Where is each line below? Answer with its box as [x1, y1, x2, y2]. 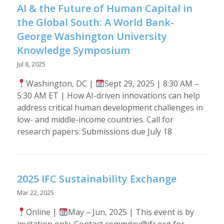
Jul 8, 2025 [16, 60, 45, 68]
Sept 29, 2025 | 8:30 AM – [104, 77, 199, 89]
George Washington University [16, 29, 167, 43]
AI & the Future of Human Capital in [16, 1, 192, 15]
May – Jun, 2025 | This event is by [68, 206, 194, 217]
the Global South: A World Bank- [16, 15, 174, 29]
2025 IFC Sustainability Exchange [16, 172, 176, 186]
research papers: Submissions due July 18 [16, 125, 172, 137]
